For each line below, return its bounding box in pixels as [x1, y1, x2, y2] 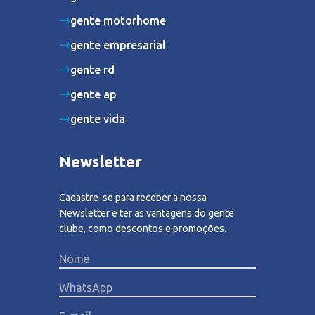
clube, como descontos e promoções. [59, 222, 226, 234]
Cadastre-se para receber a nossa [59, 191, 207, 203]
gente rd [70, 63, 115, 76]
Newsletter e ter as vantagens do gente [59, 207, 234, 219]
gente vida [70, 112, 125, 125]
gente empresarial [70, 38, 166, 51]
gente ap [70, 87, 117, 101]
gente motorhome [70, 13, 166, 27]
